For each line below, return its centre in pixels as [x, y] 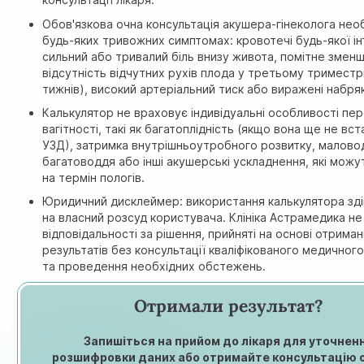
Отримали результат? [229, 305]
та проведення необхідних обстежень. [154, 266]
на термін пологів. [94, 177]
